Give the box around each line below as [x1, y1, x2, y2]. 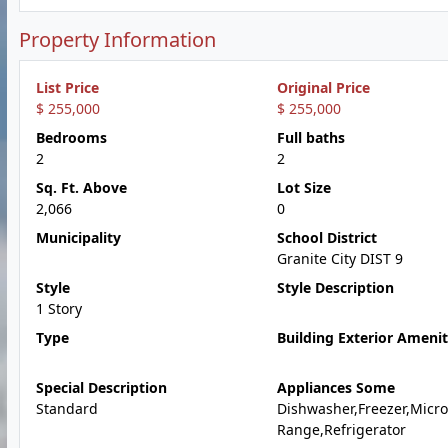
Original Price [276, 78, 370, 97]
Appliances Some [276, 378, 395, 397]
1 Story [36, 299, 82, 318]
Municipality [36, 228, 121, 247]
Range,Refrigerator [276, 420, 406, 439]
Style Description [276, 278, 394, 297]
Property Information [19, 26, 216, 53]
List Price [36, 78, 99, 97]
